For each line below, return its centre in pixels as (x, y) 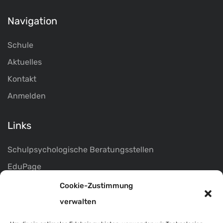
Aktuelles (25, 62)
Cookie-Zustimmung (96, 186)
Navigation (32, 21)
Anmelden (27, 96)
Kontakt (22, 79)
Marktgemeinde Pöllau (49, 184)
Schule (20, 45)
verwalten (78, 202)
